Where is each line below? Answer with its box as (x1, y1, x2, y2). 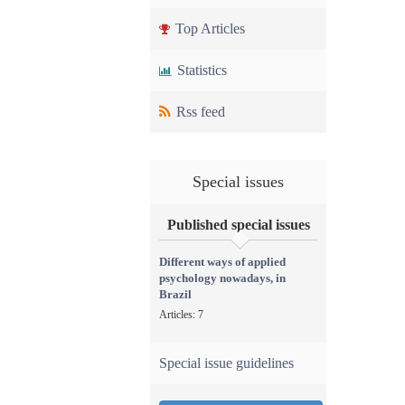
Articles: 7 (159, 308, 203, 321)
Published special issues (166, 217, 310, 232)
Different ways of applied (159, 255, 286, 268)
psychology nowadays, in (159, 271, 286, 285)
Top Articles (172, 21, 245, 36)
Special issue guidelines (159, 355, 294, 371)
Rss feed (173, 104, 225, 119)
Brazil (159, 287, 192, 301)
